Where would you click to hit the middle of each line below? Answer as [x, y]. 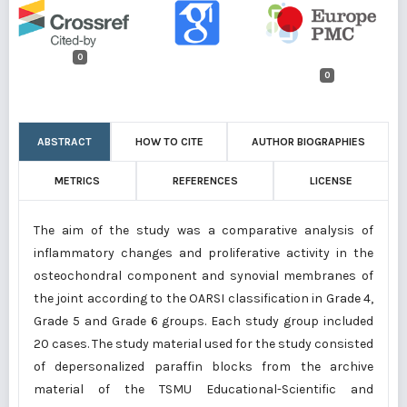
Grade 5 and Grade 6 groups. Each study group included [203, 321]
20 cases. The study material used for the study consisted [203, 344]
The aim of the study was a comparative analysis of [203, 230]
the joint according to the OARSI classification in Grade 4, [203, 298]
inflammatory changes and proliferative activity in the [203, 253]
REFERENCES [205, 181]
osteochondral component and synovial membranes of [203, 276]
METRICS [77, 181]
